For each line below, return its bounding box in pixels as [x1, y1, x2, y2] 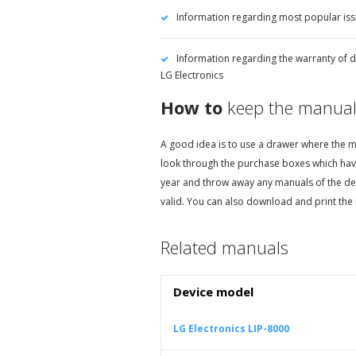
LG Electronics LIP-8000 [173, 322, 289, 335]
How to [161, 95, 222, 119]
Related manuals [161, 235, 288, 259]
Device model [173, 284, 253, 300]
